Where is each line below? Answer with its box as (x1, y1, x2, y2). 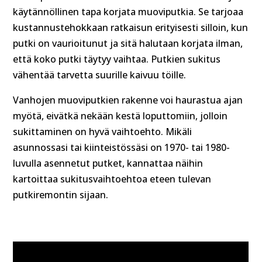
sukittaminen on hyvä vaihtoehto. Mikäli (13, 125, 192, 138)
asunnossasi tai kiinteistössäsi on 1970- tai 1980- (13, 140, 230, 154)
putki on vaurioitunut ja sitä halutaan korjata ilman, (13, 36, 243, 50)
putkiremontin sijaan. (13, 188, 109, 201)
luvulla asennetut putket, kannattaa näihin (13, 156, 204, 170)
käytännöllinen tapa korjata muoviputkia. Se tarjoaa (13, 5, 244, 18)
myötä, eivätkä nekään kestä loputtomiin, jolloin (13, 109, 228, 122)
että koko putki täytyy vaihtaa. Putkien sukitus (13, 52, 221, 65)
